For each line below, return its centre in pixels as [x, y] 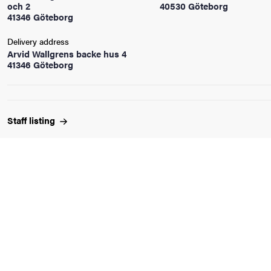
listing [43, 120]
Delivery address [38, 41]
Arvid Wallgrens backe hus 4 [67, 54]
